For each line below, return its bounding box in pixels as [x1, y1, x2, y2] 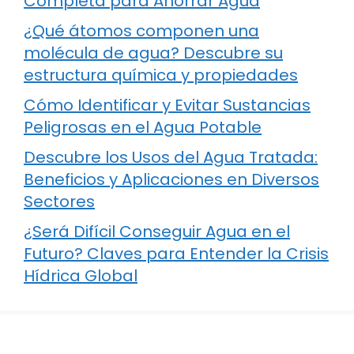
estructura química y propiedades [24, 63, 298, 86]
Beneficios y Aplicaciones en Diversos [24, 168, 319, 190]
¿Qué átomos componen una [24, 19, 259, 42]
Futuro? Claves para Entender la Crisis [24, 242, 329, 265]
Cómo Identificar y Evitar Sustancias [24, 93, 311, 116]
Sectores [24, 190, 95, 213]
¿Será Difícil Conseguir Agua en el [24, 220, 290, 243]
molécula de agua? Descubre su [24, 41, 283, 64]
